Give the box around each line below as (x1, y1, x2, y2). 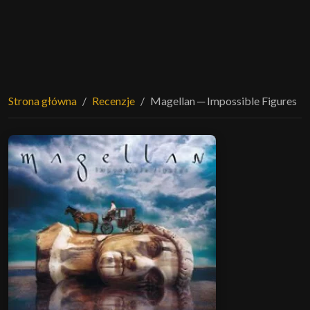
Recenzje (92, 93, 135, 107)
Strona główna (8, 93, 77, 107)
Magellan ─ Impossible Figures (150, 93, 297, 107)
